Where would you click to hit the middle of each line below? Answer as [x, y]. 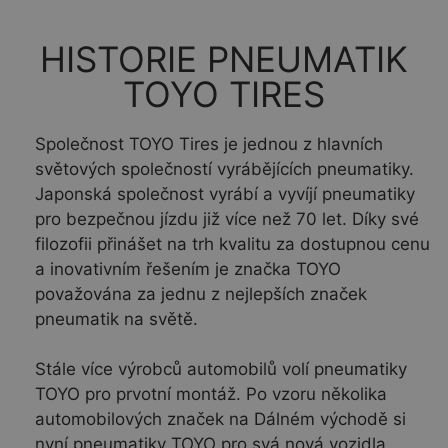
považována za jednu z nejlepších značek [201, 293]
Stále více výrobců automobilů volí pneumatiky [221, 369]
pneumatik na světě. [116, 318]
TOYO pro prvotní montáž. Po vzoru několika [211, 394]
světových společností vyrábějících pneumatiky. [224, 168]
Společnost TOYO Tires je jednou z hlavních [209, 143]
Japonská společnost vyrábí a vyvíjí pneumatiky [225, 193]
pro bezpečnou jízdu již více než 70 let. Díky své [227, 218]
